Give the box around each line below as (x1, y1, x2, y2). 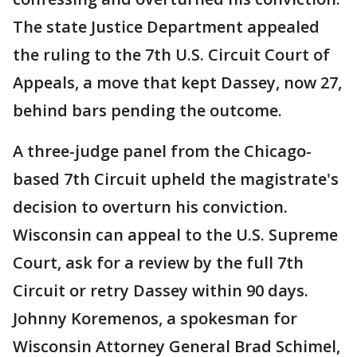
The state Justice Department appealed (13, 16, 320, 38)
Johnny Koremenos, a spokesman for (13, 308, 297, 330)
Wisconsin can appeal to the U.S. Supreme (13, 224, 338, 246)
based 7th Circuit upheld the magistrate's (13, 168, 339, 190)
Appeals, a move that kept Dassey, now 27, (13, 72, 342, 94)
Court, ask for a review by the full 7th (13, 252, 304, 274)
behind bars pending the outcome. (13, 100, 282, 122)
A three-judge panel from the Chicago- (13, 140, 312, 163)
